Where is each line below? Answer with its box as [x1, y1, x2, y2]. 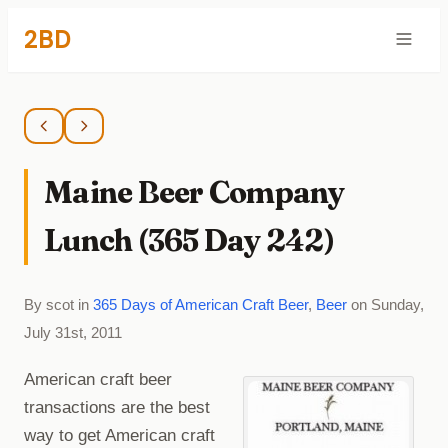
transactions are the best [24, 397, 210, 417]
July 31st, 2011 [24, 323, 122, 341]
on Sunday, [347, 295, 424, 313]
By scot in [24, 295, 93, 313]
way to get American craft [24, 425, 215, 445]
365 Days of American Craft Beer [93, 295, 308, 313]
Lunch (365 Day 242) [44, 221, 334, 259]
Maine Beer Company [44, 173, 345, 211]
